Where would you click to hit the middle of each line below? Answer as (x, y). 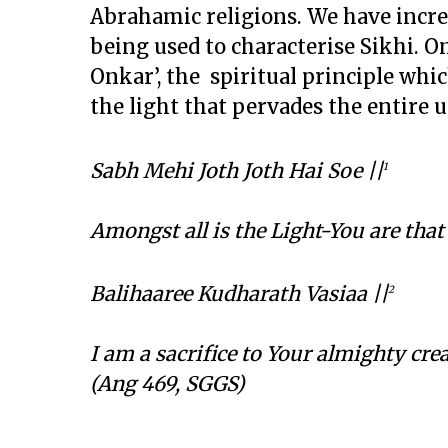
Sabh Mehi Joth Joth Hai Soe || (236, 170)
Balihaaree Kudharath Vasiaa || (239, 294)
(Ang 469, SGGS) (167, 384)
